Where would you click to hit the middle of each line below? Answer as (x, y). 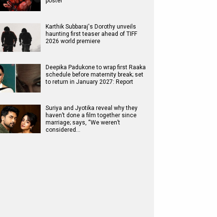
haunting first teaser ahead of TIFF (91, 34)
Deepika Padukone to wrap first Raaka (96, 67)
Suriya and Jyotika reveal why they (92, 108)
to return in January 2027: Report (89, 82)
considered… (63, 130)
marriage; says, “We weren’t (83, 123)
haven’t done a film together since (91, 115)
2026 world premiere (73, 41)
